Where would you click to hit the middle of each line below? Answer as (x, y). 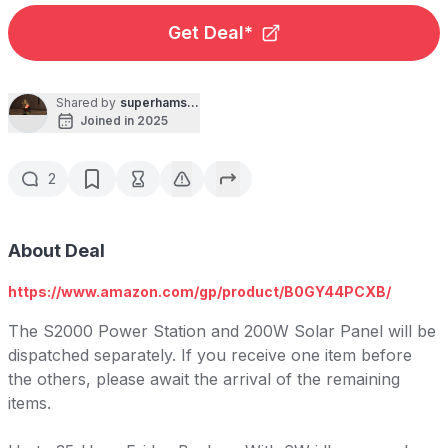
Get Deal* (210, 32)
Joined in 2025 (124, 120)
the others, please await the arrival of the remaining (204, 378)
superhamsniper (169, 102)
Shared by (86, 102)
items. (29, 402)
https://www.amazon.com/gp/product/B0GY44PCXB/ (199, 291)
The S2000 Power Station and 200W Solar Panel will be (222, 330)
